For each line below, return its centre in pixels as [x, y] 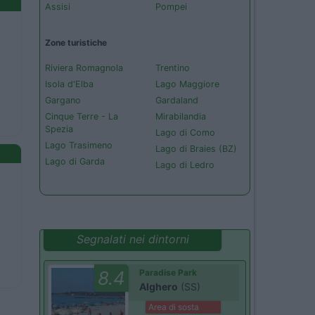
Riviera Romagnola [84, 67]
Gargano [63, 100]
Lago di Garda [75, 161]
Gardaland [177, 100]
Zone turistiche [76, 42]
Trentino [173, 67]
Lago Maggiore [187, 84]
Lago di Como [185, 132]
